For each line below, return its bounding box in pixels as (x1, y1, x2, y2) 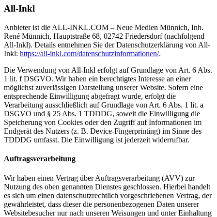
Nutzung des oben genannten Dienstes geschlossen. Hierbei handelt (4, 182, 210, 191)
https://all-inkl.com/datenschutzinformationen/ (20, 49, 159, 58)
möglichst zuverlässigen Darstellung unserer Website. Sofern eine (4, 83, 203, 92)
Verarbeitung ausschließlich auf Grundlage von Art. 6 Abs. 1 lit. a (4, 101, 203, 109)
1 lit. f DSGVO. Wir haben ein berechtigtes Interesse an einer (4, 75, 191, 83)
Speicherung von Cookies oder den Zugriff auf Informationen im (4, 118, 201, 127)
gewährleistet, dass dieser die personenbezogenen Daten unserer (4, 200, 199, 208)
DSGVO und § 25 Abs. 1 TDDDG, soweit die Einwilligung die (4, 109, 200, 118)
